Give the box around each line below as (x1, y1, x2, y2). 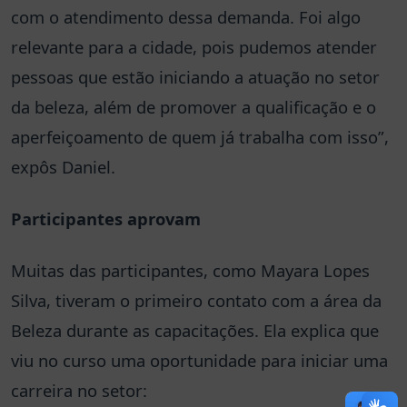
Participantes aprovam (11, 206, 201, 230)
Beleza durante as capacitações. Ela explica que (11, 318, 379, 342)
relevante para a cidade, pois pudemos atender (11, 35, 377, 58)
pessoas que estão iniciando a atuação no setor (11, 65, 380, 88)
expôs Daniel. (11, 154, 115, 178)
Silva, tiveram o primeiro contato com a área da (11, 288, 382, 312)
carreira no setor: (11, 378, 147, 402)
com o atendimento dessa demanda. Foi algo (11, 5, 361, 28)
